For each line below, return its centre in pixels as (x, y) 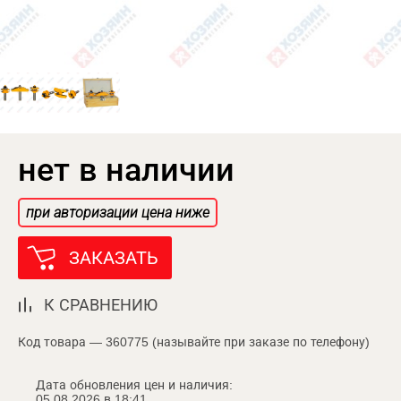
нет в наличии (126, 169)
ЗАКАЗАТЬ (114, 257)
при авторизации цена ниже (118, 212)
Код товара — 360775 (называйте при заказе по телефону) (194, 341)
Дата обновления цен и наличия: (134, 384)
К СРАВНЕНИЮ (101, 305)
